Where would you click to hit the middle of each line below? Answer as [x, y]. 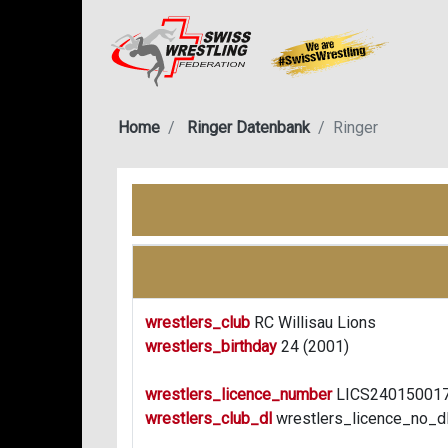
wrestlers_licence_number [238, 394]
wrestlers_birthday [211, 346]
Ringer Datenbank [248, 127]
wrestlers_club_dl [208, 418]
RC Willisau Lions [313, 322]
